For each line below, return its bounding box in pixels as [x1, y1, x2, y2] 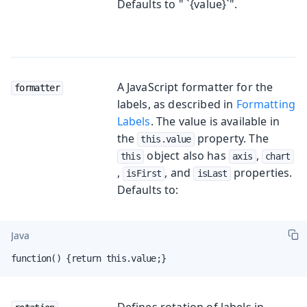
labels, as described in [116, 96, 236, 112]
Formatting [236, 96, 296, 112]
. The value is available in [150, 113, 280, 129]
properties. [230, 164, 293, 180]
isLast [197, 167, 228, 179]
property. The [194, 130, 269, 146]
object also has [144, 147, 229, 163]
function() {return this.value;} [11, 252, 167, 264]
